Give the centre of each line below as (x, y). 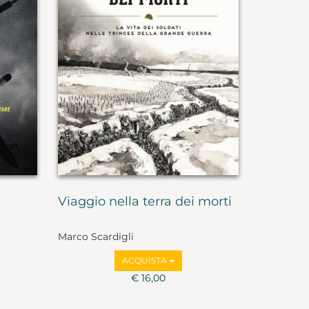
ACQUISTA (145, 260)
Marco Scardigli (96, 236)
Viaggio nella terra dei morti (144, 202)
